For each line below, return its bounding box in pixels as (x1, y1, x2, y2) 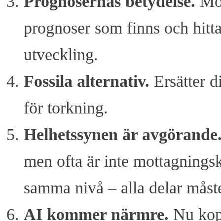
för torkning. (24, 99, 108, 117)
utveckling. (24, 45, 98, 64)
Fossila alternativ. (24, 72, 149, 91)
